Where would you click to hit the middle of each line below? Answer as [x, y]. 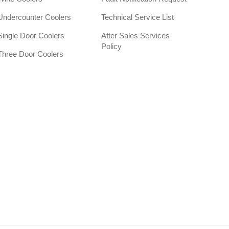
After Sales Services [136, 36]
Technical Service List [138, 17]
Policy [112, 47]
